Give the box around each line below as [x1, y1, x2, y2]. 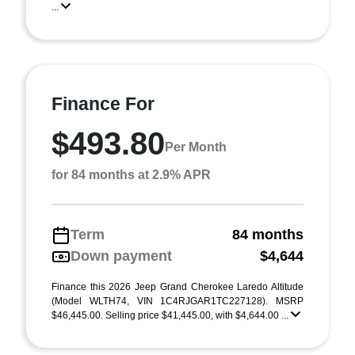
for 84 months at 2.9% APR [52, 168, 211, 181]
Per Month [165, 139, 227, 154]
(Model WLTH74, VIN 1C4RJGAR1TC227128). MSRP [52, 296, 303, 307]
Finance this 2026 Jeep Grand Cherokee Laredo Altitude [52, 281, 303, 292]
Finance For [52, 94, 155, 114]
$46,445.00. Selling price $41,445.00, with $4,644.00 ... [52, 310, 291, 321]
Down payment [71, 248, 172, 264]
